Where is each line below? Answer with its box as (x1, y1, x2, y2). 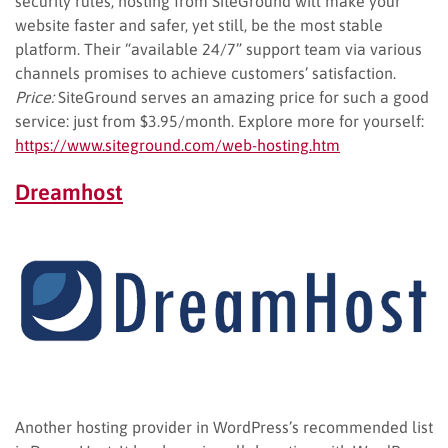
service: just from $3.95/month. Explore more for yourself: (15, 111, 424, 130)
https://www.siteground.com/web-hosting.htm (15, 135, 340, 154)
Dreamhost (15, 178, 123, 205)
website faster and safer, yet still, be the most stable (15, 15, 383, 34)
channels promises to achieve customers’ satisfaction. (15, 63, 396, 82)
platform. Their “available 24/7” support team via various (15, 39, 422, 58)
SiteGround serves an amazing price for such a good (54, 87, 429, 106)
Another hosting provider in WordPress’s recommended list (15, 417, 433, 436)
